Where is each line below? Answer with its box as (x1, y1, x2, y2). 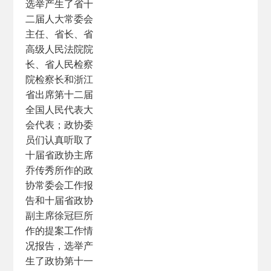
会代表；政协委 (25, 118, 94, 131)
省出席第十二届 (25, 88, 94, 101)
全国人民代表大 (25, 103, 94, 116)
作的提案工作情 (25, 224, 94, 237)
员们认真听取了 (25, 133, 94, 146)
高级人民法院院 (25, 42, 94, 56)
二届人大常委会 (25, 12, 94, 25)
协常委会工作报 (25, 178, 94, 192)
